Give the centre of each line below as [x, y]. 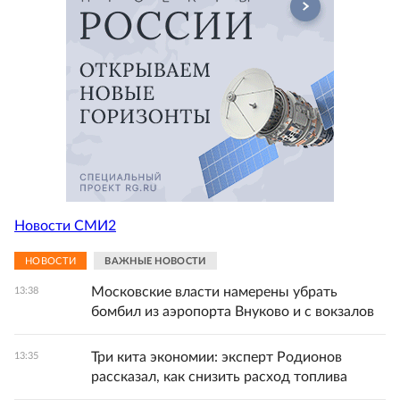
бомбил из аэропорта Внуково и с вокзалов [233, 312]
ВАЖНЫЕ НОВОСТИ [155, 261]
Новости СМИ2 [65, 225]
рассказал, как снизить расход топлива [219, 377]
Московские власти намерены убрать [214, 292]
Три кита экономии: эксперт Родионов [217, 357]
